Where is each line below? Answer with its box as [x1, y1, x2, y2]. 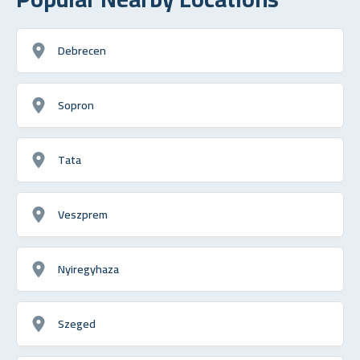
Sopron [58, 93, 94, 116]
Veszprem [58, 202, 108, 225]
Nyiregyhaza [58, 257, 119, 280]
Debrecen [58, 39, 106, 61]
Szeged [58, 312, 96, 334]
